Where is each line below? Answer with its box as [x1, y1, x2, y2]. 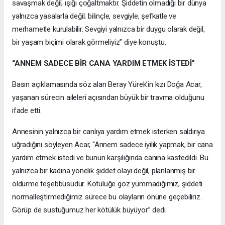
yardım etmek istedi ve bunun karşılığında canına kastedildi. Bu [12, 153, 208, 162]
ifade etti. [12, 105, 42, 115]
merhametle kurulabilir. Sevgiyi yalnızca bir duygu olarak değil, [12, 24, 205, 34]
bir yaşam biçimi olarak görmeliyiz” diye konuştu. [12, 37, 166, 47]
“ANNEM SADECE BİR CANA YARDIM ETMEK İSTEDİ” [12, 58, 195, 68]
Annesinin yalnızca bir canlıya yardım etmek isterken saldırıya [12, 127, 205, 136]
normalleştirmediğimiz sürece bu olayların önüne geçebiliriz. [12, 192, 202, 201]
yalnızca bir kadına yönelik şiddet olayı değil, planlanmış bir [12, 166, 196, 175]
